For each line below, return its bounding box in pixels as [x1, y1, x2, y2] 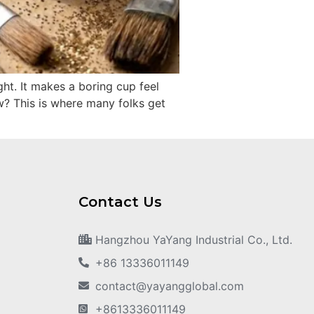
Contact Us [78, 193, 162, 210]
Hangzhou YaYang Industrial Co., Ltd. [95, 232, 292, 247]
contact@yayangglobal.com [95, 278, 244, 293]
